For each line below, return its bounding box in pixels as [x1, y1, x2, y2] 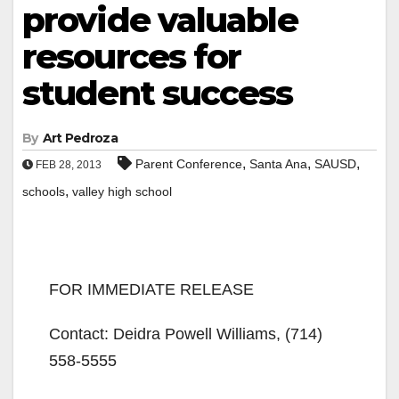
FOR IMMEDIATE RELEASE [49, 280, 254, 298]
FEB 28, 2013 [33, 158, 102, 171]
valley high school [72, 183, 172, 199]
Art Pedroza [42, 129, 118, 146]
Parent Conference [135, 156, 242, 171]
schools [22, 183, 65, 199]
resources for [22, 35, 241, 77]
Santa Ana [249, 156, 307, 171]
